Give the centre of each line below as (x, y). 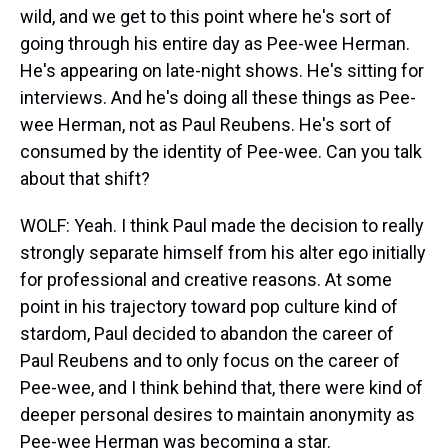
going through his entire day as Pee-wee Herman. (215, 43)
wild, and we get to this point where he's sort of (206, 16)
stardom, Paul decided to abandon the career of (207, 333)
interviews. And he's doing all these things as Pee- (218, 97)
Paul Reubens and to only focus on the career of (210, 360)
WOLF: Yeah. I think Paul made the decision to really (222, 225)
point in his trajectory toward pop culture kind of (209, 306)
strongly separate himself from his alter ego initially (223, 252)
